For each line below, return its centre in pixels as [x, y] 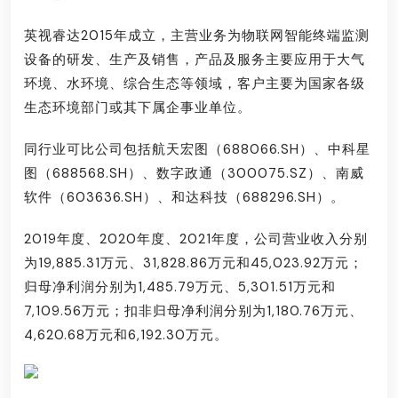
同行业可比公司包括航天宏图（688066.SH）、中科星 [197, 149]
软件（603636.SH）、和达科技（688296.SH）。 [184, 197]
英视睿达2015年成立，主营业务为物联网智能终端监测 [197, 36]
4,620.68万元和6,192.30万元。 [126, 335]
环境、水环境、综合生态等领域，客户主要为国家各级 [195, 84]
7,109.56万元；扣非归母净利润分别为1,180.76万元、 [194, 311]
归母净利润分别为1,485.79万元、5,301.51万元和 [180, 287]
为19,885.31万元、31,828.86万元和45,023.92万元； [194, 263]
